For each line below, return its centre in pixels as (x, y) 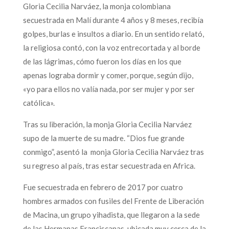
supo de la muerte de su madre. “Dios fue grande (104, 138)
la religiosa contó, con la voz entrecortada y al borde (111, 47)
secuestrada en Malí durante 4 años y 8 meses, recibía (113, 20)
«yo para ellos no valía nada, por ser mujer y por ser (109, 89)
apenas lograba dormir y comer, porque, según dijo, (108, 75)
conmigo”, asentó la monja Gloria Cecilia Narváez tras (113, 152)
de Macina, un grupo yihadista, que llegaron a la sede (111, 214)
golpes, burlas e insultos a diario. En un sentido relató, (113, 33)
